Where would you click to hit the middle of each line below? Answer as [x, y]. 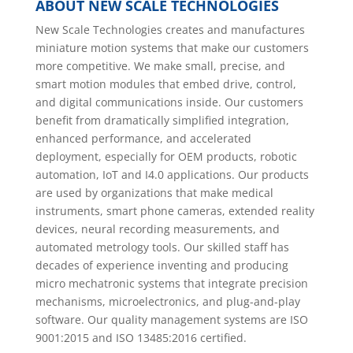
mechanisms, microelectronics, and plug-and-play [167, 302]
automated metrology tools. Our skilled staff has [162, 247]
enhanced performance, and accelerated [143, 139]
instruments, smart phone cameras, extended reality [175, 211]
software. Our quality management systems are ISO [171, 320]
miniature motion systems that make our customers [172, 48]
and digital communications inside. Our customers [169, 102]
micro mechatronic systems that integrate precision [171, 284]
